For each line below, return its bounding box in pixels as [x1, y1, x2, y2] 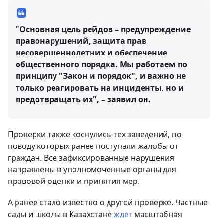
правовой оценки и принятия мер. [8, 176, 140, 186]
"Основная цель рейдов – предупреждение [16, 24, 191, 35]
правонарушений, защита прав [16, 36, 146, 46]
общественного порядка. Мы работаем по [16, 59, 187, 70]
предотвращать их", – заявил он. [16, 94, 151, 105]
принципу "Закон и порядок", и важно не [16, 71, 186, 81]
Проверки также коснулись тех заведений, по [8, 129, 182, 140]
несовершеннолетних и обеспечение [16, 47, 167, 58]
